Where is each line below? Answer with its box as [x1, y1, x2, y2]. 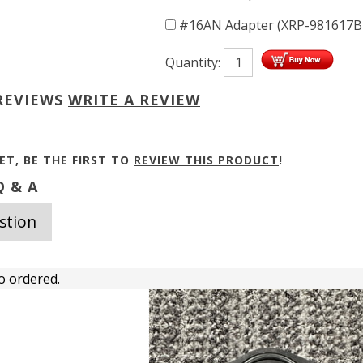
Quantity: [165, 53, 224, 71]
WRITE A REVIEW [68, 90, 200, 109]
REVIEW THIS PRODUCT [134, 152, 279, 168]
